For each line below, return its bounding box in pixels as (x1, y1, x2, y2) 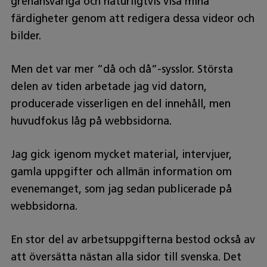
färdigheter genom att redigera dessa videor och (10, 11, 254, 25)
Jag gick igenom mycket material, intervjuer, (10, 147, 232, 161)
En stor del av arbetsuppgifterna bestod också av (10, 232, 255, 246)
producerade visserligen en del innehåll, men (10, 97, 231, 110)
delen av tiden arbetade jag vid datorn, (10, 79, 207, 93)
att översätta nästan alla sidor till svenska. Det (10, 250, 241, 263)
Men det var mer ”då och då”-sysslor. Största (10, 62, 233, 76)
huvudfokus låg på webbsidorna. (10, 114, 172, 128)
